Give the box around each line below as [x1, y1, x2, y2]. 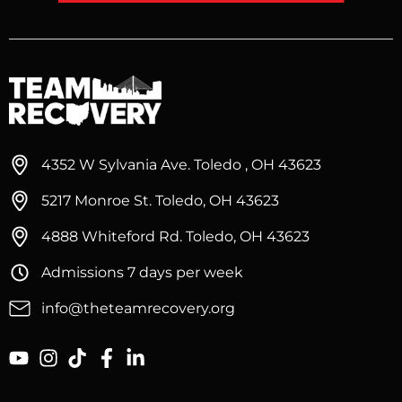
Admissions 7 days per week [41, 263, 243, 281]
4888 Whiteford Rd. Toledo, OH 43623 [41, 227, 310, 245]
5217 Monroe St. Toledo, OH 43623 [41, 191, 279, 209]
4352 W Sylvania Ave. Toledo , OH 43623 [41, 155, 321, 173]
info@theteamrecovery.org [41, 299, 235, 317]
